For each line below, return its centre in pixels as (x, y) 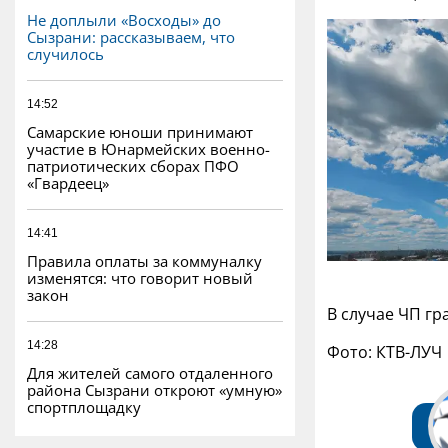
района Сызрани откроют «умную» (154, 389)
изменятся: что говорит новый (140, 277)
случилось (65, 53)
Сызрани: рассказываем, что (131, 36)
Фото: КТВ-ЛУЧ (384, 352)
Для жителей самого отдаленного (150, 372)
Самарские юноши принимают (140, 131)
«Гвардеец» (68, 182)
